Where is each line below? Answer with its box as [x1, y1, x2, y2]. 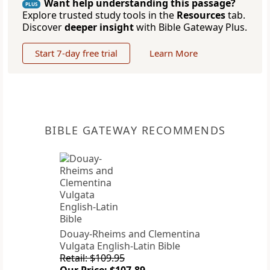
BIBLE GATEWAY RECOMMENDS [44, 123, 226, 138]
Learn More [149, 47, 198, 60]
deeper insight [64, 20, 134, 34]
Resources [177, 8, 225, 22]
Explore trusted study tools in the [22, 8, 177, 22]
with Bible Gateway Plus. [134, 20, 247, 34]
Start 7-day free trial [35, 47, 118, 60]
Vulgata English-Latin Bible [60, 239, 180, 253]
